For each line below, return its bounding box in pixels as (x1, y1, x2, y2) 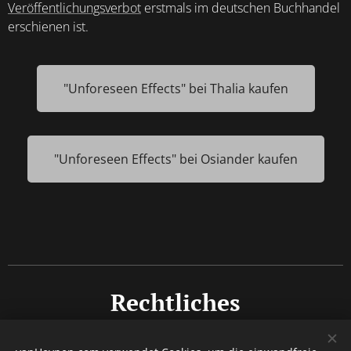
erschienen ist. (8, 18, 89, 36)
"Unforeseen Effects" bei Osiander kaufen (53, 150, 298, 168)
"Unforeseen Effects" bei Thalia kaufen (63, 80, 288, 98)
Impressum (141, 332, 210, 349)
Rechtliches (110, 286, 241, 318)
